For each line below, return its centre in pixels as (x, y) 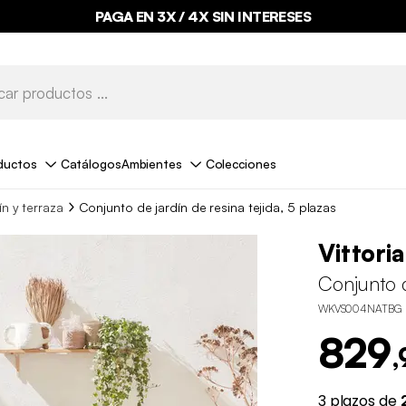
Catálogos (91, 163)
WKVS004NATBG (359, 309)
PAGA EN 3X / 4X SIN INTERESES (203, 16)
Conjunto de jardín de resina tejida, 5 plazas (208, 207)
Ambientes (151, 163)
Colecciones (241, 163)
